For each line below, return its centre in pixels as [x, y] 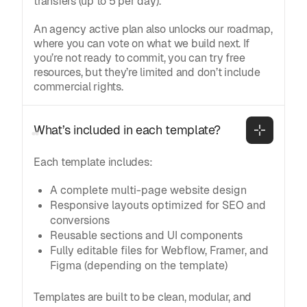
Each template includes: [93, 162]
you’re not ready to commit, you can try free [139, 58]
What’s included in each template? [127, 130]
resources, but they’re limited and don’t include [147, 72]
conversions [80, 220]
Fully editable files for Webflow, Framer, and [159, 250]
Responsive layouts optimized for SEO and [158, 205]
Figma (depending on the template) [139, 265]
